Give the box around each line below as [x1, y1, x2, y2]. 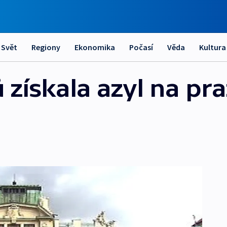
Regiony [31, 42, 60, 52]
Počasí [129, 42, 153, 52]
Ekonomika [74, 42, 115, 52]
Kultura [199, 42, 226, 52]
